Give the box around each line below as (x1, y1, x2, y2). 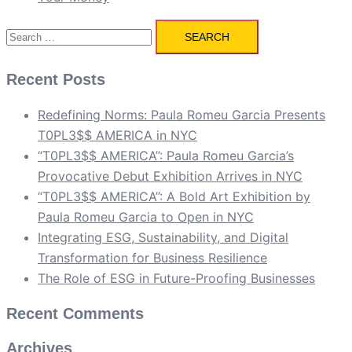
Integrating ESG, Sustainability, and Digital (38, 229, 288, 246)
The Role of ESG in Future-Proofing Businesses (38, 270, 315, 287)
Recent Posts (6, 71, 105, 89)
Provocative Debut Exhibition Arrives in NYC (38, 168, 302, 185)
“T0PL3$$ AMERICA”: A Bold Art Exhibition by (38, 189, 310, 205)
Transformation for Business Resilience (38, 250, 267, 266)
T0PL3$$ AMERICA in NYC (38, 127, 197, 144)
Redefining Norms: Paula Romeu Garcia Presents (38, 107, 325, 123)
